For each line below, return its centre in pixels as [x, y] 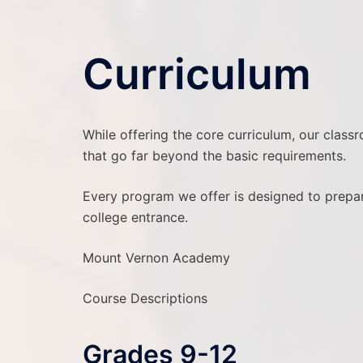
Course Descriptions [145, 298]
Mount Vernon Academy [156, 258]
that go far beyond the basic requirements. [214, 156]
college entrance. [135, 217]
